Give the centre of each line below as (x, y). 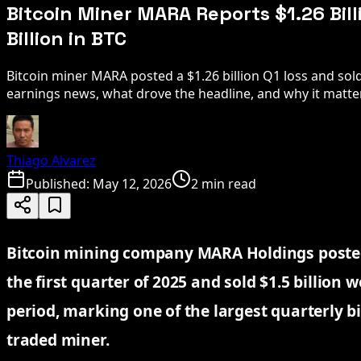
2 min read (224, 183)
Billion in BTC (66, 38)
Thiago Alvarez (51, 160)
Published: (59, 183)
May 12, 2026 (132, 183)
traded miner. (58, 339)
